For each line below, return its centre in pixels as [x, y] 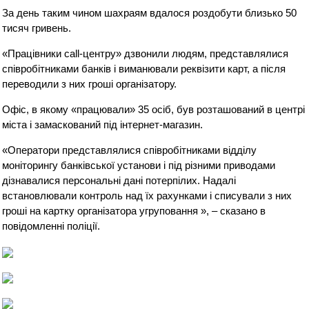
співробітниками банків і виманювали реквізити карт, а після [144, 69]
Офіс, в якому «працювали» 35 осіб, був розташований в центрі [154, 109]
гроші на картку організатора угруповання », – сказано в [134, 211]
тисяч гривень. [37, 28]
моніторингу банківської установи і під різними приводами [139, 165]
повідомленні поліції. [51, 226]
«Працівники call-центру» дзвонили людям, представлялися [146, 53]
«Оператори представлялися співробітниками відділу [130, 150]
